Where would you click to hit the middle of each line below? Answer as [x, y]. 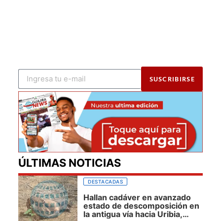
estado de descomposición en [141, 205]
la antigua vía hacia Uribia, [133, 214]
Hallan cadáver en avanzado [137, 197]
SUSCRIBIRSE [172, 78]
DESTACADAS [105, 182]
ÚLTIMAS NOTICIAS [70, 163]
